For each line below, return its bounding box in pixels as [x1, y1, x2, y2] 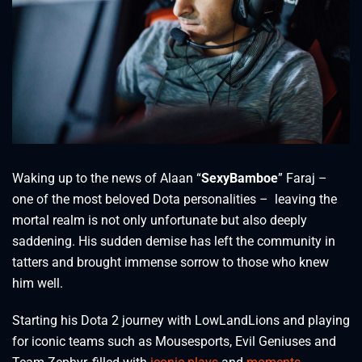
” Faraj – [278, 170, 327, 186]
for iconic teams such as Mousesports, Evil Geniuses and [12, 333, 336, 349]
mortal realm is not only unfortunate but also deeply [12, 212, 307, 228]
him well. [12, 275, 63, 291]
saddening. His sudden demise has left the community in [12, 233, 335, 249]
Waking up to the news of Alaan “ [12, 170, 201, 186]
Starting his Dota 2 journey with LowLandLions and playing [12, 312, 350, 328]
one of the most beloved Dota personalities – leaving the [12, 191, 337, 207]
